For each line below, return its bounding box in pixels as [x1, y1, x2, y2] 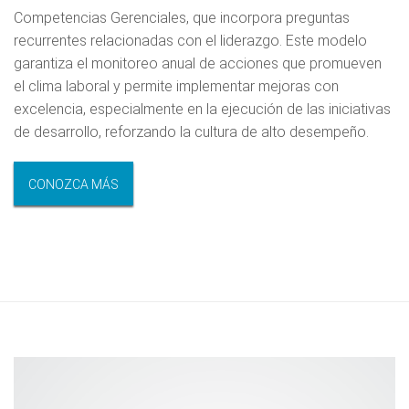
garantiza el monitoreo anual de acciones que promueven [14, 54, 382, 72]
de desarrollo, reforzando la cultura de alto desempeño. [14, 122, 369, 141]
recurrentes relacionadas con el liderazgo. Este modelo [14, 31, 367, 49]
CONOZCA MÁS [28, 176, 119, 192]
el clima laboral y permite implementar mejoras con [14, 77, 339, 95]
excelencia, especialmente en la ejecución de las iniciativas [14, 100, 391, 118]
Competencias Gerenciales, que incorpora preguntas [14, 8, 350, 26]
